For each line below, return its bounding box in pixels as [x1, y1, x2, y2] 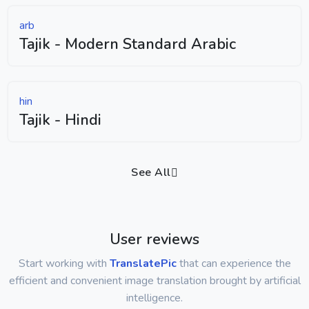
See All [131, 164, 171, 180]
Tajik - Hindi [19, 109, 101, 130]
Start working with [18, 255, 110, 271]
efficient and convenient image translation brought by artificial [8, 272, 301, 288]
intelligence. [126, 290, 183, 306]
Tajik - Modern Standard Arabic [19, 33, 236, 54]
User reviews [110, 228, 199, 250]
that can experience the [176, 255, 291, 271]
